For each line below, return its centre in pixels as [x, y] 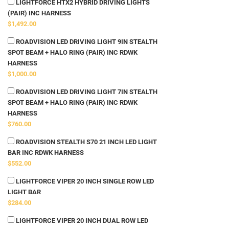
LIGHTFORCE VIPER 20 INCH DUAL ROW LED [81, 221]
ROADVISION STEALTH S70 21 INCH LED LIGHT [86, 142]
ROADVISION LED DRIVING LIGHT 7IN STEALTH [86, 92]
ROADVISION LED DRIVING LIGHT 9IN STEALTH [86, 42]
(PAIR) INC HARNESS [39, 13]
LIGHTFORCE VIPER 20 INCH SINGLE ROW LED [84, 181]
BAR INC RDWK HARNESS [46, 153]
